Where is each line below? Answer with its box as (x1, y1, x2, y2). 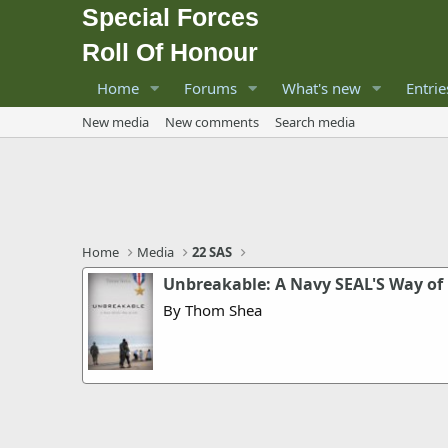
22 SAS (192, 243, 233, 261)
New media (82, 113, 149, 131)
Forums (183, 78, 237, 98)
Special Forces (82, 3, 259, 31)
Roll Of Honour (82, 38, 258, 66)
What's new (281, 78, 361, 98)
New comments (165, 113, 259, 131)
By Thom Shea (163, 300, 262, 320)
